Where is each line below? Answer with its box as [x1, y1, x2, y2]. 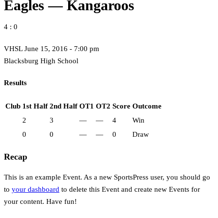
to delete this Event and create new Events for [59, 185, 200, 194]
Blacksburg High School [4, 57, 78, 65]
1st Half [22, 102, 48, 110]
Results [4, 79, 27, 87]
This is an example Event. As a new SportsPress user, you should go [4, 173, 210, 182]
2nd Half [50, 102, 77, 110]
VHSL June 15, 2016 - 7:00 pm [4, 45, 99, 53]
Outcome [132, 102, 162, 110]
